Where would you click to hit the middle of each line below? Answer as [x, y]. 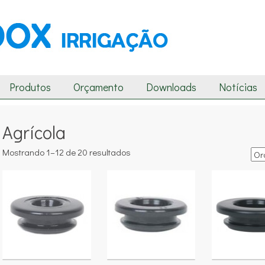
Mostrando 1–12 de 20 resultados [67, 152]
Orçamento [98, 87]
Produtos [30, 87]
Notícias [238, 87]
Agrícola [34, 132]
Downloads [171, 87]
